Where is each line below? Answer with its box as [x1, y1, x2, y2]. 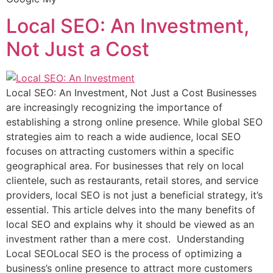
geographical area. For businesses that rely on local [6, 160, 244, 172]
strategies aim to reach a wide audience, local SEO [6, 130, 241, 143]
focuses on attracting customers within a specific [6, 145, 234, 158]
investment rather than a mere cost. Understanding [6, 233, 244, 246]
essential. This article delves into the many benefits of [6, 204, 255, 216]
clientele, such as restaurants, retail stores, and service [6, 174, 258, 187]
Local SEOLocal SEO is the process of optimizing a [6, 247, 242, 260]
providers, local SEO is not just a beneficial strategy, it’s [6, 189, 263, 202]
